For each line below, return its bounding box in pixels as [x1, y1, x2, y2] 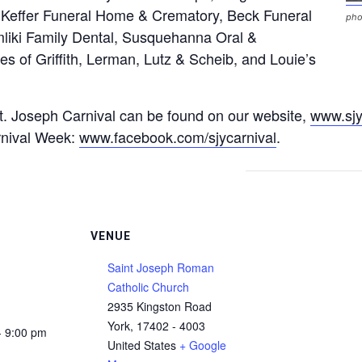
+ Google [179, 337, 226, 354]
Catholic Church [107, 279, 189, 296]
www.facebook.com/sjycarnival [79, 126, 276, 148]
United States [107, 337, 176, 354]
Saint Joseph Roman [107, 259, 214, 276]
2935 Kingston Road [107, 298, 212, 315]
